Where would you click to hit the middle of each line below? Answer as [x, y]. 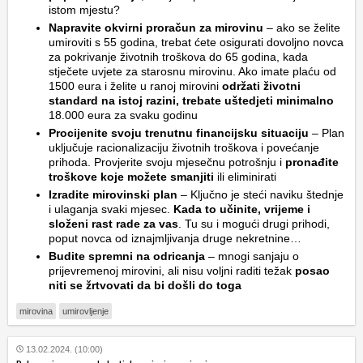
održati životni [261, 85]
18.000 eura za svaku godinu [123, 115]
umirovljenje [85, 311]
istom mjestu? [84, 9]
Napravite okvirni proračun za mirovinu [156, 27]
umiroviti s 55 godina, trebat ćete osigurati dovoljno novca [196, 42]
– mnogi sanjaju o [252, 256]
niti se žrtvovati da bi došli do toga [145, 285]
